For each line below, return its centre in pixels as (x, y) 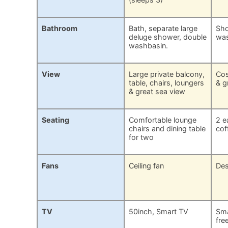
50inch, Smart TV (159, 212)
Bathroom (60, 28)
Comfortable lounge (163, 120)
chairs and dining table (167, 129)
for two (141, 137)
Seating (55, 120)
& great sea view (157, 92)
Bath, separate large (163, 28)
